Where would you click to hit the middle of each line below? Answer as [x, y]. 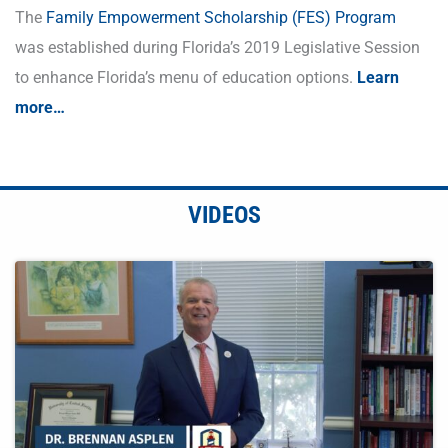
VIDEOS [224, 215]
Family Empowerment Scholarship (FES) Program [221, 18]
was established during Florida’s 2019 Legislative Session [217, 48]
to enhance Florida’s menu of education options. [184, 78]
